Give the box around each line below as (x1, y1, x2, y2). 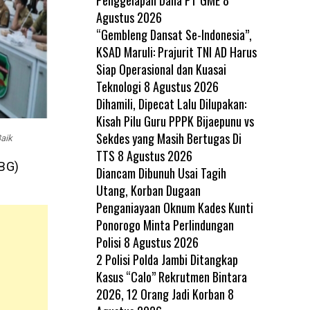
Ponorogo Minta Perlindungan (95, 215, 234, 234)
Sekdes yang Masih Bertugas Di (95, 129, 241, 147)
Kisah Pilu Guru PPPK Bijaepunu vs (95, 111, 254, 130)
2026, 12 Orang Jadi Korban (95, 284, 225, 303)
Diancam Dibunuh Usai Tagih (95, 163, 226, 182)
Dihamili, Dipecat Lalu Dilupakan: (95, 94, 246, 113)
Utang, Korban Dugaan (95, 181, 201, 199)
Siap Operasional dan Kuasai (95, 60, 226, 78)
